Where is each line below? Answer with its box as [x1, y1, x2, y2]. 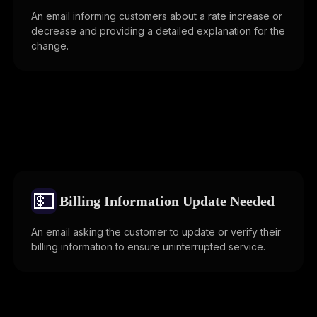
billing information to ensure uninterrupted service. [31, 241, 265, 253]
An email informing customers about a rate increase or [31, 10, 282, 23]
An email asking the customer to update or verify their [31, 226, 281, 238]
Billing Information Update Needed [59, 192, 275, 209]
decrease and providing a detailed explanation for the [31, 25, 285, 38]
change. [31, 40, 69, 52]
